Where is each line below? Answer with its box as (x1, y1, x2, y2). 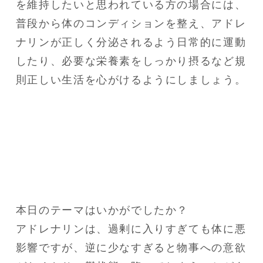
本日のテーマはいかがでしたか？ (15, 204, 189, 216)
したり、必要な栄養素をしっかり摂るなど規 (15, 55, 247, 68)
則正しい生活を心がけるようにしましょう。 (15, 74, 247, 86)
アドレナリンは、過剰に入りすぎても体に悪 (15, 222, 247, 235)
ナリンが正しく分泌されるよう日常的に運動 (15, 36, 247, 49)
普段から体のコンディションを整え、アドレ (15, 18, 247, 30)
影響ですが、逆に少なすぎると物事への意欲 (15, 241, 247, 254)
